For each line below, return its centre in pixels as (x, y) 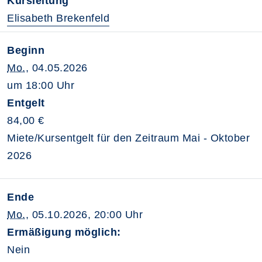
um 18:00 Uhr (41, 85)
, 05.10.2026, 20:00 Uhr (84, 214)
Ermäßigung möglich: (64, 232)
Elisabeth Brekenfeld (58, 18)
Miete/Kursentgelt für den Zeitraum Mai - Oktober (128, 138)
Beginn (26, 50)
